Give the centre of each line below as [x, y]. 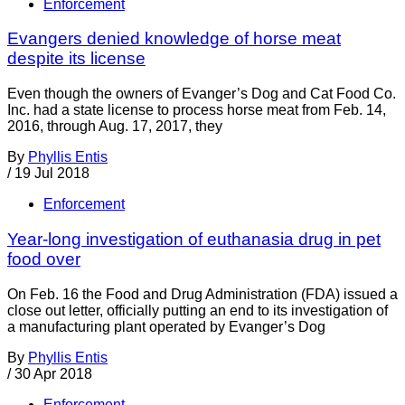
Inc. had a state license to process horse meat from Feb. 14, [197, 110]
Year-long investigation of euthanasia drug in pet [194, 239]
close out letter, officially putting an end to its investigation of [198, 310]
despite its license [76, 59]
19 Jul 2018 [52, 174]
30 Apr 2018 [53, 373]
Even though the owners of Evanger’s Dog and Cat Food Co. [202, 94]
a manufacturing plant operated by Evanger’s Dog [166, 326]
